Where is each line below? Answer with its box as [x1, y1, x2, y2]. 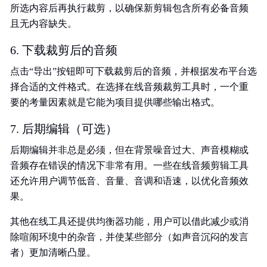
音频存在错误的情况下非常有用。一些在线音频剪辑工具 [10, 160, 249, 170]
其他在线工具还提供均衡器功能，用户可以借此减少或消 [10, 216, 249, 226]
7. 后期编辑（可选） [10, 122, 117, 135]
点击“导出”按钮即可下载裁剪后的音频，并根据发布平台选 [10, 66, 257, 76]
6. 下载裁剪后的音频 [10, 44, 117, 57]
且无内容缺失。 [10, 18, 77, 29]
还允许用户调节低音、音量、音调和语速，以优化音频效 [10, 176, 249, 186]
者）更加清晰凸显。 [10, 247, 96, 257]
